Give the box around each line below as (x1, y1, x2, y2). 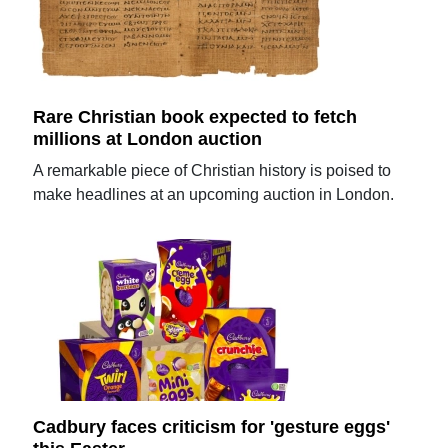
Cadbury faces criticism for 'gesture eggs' (33, 417, 391, 438)
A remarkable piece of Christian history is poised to (33, 161, 392, 179)
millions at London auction (33, 128, 263, 149)
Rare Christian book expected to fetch (33, 106, 358, 127)
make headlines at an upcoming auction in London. (33, 185, 395, 203)
